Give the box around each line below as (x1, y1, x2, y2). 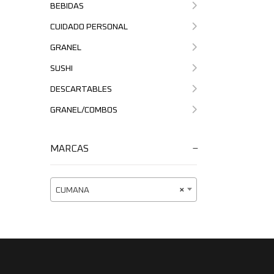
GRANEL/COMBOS (50, 106, 117, 114)
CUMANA (56, 186, 89, 194)
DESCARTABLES (50, 85, 112, 94)
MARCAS (50, 144, 89, 154)
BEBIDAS (50, 2, 84, 10)
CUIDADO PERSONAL (50, 23, 128, 31)
